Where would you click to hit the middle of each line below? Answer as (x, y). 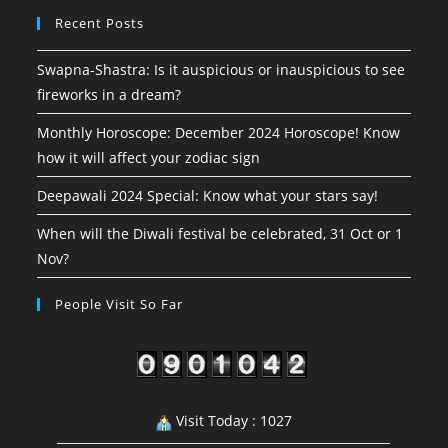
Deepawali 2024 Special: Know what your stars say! (208, 195)
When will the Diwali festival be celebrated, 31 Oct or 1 (220, 233)
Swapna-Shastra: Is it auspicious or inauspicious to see (221, 69)
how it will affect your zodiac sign (149, 157)
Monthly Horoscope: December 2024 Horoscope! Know (219, 132)
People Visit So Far (119, 303)
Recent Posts (100, 22)
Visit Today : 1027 (231, 421)
